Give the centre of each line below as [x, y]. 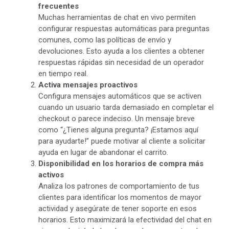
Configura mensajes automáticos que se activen [120, 96]
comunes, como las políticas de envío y [105, 40]
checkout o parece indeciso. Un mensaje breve [117, 118]
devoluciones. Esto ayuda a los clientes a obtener [121, 51]
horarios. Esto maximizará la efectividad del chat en [125, 220]
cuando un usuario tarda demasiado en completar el [126, 107]
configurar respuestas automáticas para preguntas [124, 28]
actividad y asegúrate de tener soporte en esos [118, 208]
